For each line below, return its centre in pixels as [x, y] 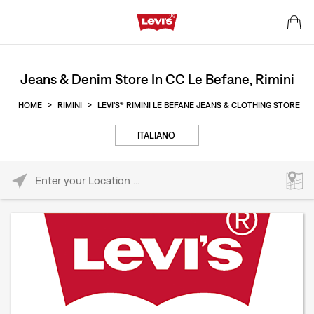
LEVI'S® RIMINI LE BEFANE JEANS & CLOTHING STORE [198, 105]
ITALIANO [156, 136]
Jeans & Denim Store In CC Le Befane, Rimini [157, 79]
